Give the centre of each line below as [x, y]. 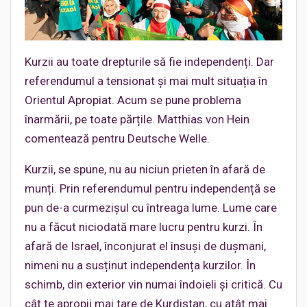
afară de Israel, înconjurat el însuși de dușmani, [145, 246]
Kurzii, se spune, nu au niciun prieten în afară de [145, 170]
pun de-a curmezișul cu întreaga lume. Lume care [151, 208]
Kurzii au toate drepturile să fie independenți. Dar [149, 62]
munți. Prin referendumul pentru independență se [150, 189]
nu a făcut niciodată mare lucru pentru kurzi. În [144, 227]
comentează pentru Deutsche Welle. [117, 139]
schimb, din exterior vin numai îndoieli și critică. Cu [153, 285]
